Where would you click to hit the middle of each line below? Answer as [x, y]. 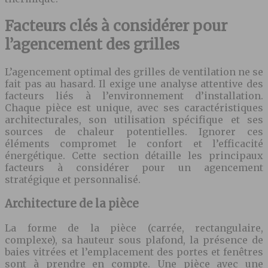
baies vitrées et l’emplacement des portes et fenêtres [134, 252]
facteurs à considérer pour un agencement [134, 168]
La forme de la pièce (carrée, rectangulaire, [134, 228]
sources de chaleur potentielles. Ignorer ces [134, 132]
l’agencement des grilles [92, 45]
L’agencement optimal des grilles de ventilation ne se [134, 72]
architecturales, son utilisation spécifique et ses [134, 120]
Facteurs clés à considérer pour [116, 26]
